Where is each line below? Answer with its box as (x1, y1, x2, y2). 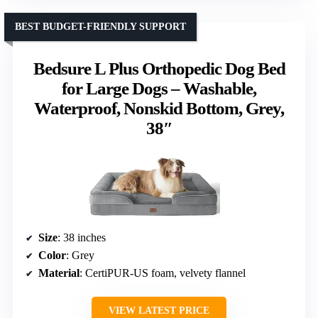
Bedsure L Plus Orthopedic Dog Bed (33, 58, 285, 78)
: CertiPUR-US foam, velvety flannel (79, 266, 246, 279)
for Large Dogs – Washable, (62, 78, 256, 98)
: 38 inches (57, 231, 106, 243)
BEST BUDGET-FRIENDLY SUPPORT (15, 21, 186, 32)
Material (38, 266, 79, 279)
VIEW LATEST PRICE (109, 305, 209, 316)
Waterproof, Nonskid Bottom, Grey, (34, 98, 284, 118)
